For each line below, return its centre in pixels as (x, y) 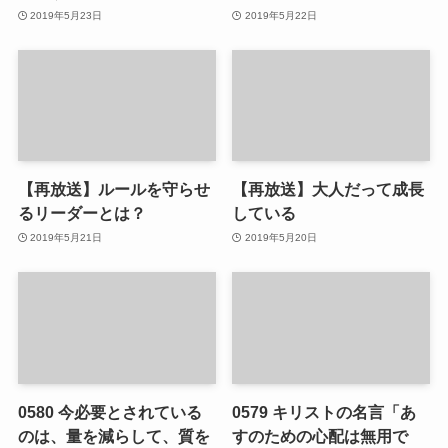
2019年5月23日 (66, 15)
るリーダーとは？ (81, 213)
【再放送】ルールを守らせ (113, 189)
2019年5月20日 (280, 237)
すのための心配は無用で (320, 435)
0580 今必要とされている (109, 411)
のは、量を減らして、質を (113, 435)
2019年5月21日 (66, 237)
